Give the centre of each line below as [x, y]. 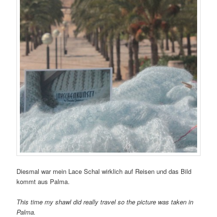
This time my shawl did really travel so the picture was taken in [105, 202]
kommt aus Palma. [43, 182]
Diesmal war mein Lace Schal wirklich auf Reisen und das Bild [104, 171]
